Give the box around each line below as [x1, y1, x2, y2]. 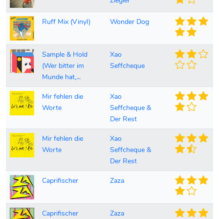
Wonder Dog [110, 17, 149, 27]
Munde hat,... [42, 72, 81, 82]
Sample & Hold [42, 49, 88, 60]
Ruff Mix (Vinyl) [42, 17, 90, 27]
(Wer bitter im [42, 61, 84, 71]
